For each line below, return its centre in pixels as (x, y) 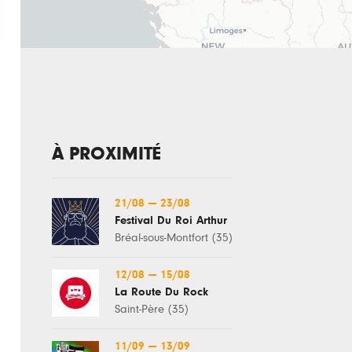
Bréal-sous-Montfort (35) (174, 238)
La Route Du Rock (161, 292)
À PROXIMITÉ (106, 154)
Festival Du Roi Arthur (171, 220)
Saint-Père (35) (152, 309)
